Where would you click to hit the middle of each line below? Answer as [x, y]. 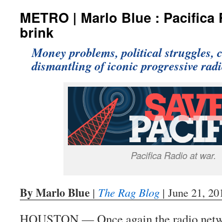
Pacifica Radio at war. [173, 155]
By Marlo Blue [55, 193]
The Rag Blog [129, 192]
